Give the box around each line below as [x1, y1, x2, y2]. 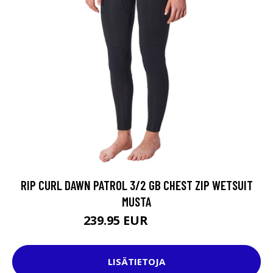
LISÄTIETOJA [108, 255, 165, 268]
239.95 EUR [83, 211, 151, 229]
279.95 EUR [151, 216, 190, 227]
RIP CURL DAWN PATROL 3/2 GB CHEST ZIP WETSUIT [20, 177, 253, 193]
